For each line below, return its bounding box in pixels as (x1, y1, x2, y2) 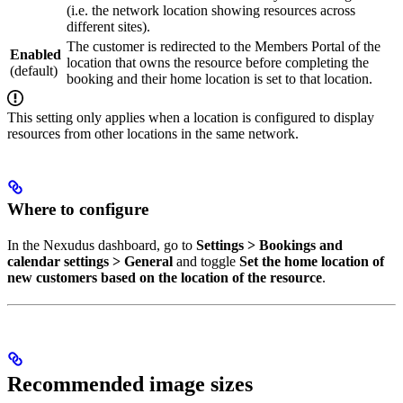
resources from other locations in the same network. (7, 126, 299, 142)
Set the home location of (239, 253, 384, 269)
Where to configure (7, 199, 148, 219)
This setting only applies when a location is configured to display (7, 110, 374, 126)
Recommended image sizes (7, 372, 253, 396)
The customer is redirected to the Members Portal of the (67, 39, 381, 55)
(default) (10, 63, 58, 79)
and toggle (173, 253, 239, 269)
